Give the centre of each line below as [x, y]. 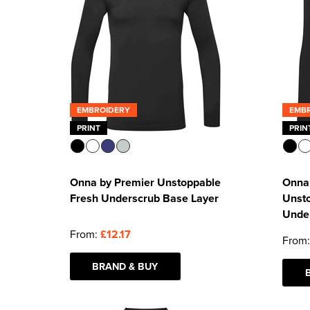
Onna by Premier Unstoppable [145, 182]
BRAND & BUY [125, 266]
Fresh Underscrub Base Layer [144, 198]
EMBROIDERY [103, 110]
